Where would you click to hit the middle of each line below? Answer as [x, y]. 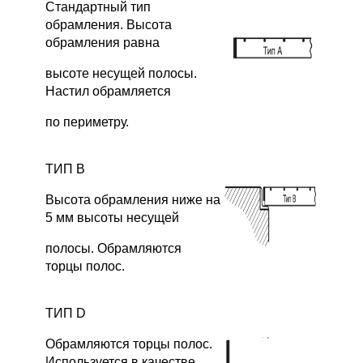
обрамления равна [102, 42]
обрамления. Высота [109, 24]
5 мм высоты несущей [112, 217]
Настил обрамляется [108, 91]
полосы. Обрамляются [113, 248]
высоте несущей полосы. [121, 73]
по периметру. [87, 122]
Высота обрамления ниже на [133, 199]
